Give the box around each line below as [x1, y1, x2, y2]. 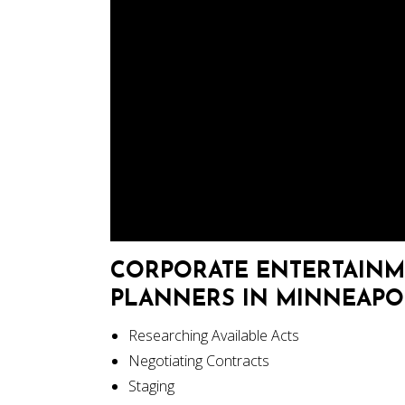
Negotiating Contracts [128, 351, 269, 371]
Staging [128, 376, 174, 396]
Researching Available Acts [128, 325, 299, 345]
